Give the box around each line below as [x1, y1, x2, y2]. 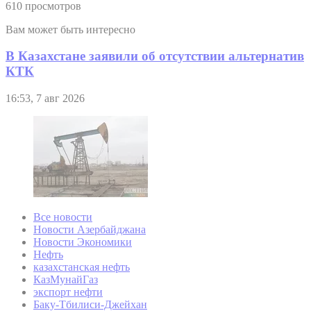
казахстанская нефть [33, 261, 130, 274]
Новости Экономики [33, 236, 132, 249]
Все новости [33, 211, 92, 224]
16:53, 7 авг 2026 [6, 92, 85, 105]
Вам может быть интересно [6, 23, 135, 35]
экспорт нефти [33, 286, 103, 299]
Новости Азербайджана [33, 224, 146, 236]
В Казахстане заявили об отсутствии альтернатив [6, 49, 304, 64]
